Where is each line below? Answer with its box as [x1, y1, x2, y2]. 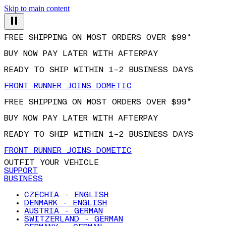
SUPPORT [4, 167, 38, 175]
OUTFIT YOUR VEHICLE [4, 159, 99, 167]
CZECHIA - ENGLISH [24, 191, 108, 199]
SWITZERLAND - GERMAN [24, 215, 123, 223]
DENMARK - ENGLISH [24, 199, 107, 207]
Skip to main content [4, 4, 70, 13]
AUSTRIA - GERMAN [24, 207, 103, 215]
